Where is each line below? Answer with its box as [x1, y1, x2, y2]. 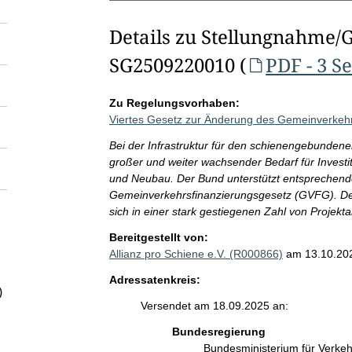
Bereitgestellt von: [108, 231, 208, 244]
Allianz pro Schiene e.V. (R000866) [108, 247, 283, 260]
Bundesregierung [171, 325, 266, 338]
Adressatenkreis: [108, 273, 200, 286]
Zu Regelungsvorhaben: [108, 97, 240, 109]
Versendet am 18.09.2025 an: [140, 299, 288, 312]
